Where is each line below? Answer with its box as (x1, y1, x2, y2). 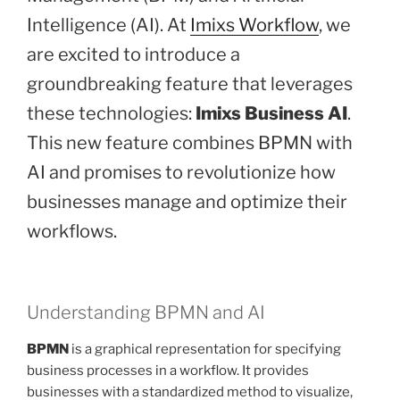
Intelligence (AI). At (27, 14, 190, 37)
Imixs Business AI (196, 103, 347, 125)
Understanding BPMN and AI (27, 302, 265, 324)
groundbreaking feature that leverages (27, 73, 353, 96)
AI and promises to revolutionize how (27, 162, 336, 184)
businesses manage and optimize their (27, 191, 347, 213)
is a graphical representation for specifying (69, 341, 341, 358)
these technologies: (27, 103, 196, 125)
